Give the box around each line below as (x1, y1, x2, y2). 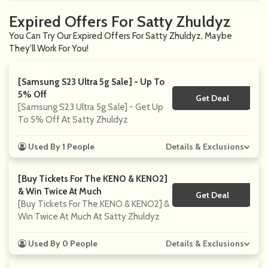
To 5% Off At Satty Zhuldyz (18, 114, 128, 125)
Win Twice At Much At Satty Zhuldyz (18, 211, 160, 222)
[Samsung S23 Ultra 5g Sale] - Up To (18, 77, 165, 87)
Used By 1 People (26, 141, 95, 152)
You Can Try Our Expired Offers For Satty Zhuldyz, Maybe (9, 31, 232, 41)
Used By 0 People (26, 238, 98, 249)
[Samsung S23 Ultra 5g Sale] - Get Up (18, 102, 163, 112)
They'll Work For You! (9, 43, 89, 54)
